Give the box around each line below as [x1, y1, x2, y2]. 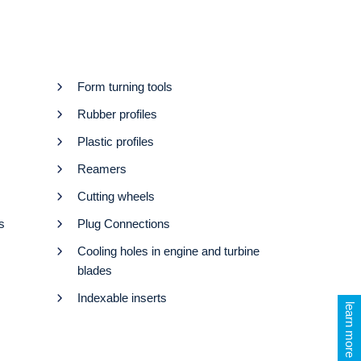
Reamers [77, 162, 127, 176]
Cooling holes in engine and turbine [77, 244, 259, 259]
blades [77, 263, 112, 278]
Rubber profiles [77, 107, 157, 122]
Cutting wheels [77, 189, 155, 204]
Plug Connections [77, 217, 170, 231]
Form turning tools [77, 80, 172, 94]
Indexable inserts [77, 291, 167, 305]
